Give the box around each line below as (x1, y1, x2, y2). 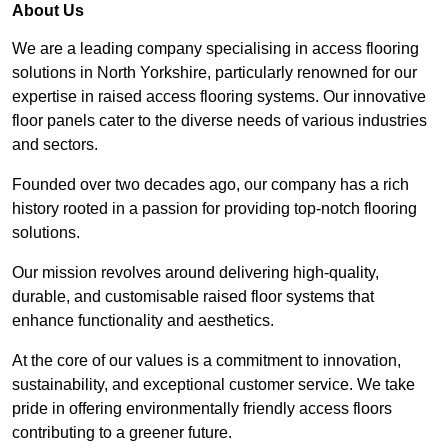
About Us (12, 2, 84, 20)
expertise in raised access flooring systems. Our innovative (12, 88, 426, 106)
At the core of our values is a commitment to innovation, (12, 352, 401, 370)
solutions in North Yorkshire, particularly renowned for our (12, 64, 417, 82)
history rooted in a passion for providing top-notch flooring (12, 200, 417, 218)
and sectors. (12, 136, 98, 154)
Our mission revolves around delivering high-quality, (12, 264, 379, 282)
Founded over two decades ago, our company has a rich (12, 176, 409, 194)
